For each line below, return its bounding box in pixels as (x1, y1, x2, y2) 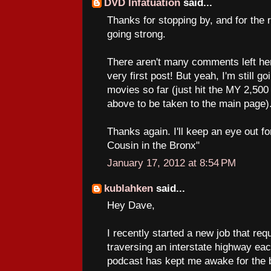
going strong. (107, 28, 166, 40)
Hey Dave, (107, 200, 155, 211)
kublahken (104, 182, 153, 194)
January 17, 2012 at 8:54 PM (107, 157, 236, 169)
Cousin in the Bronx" (107, 139, 200, 151)
